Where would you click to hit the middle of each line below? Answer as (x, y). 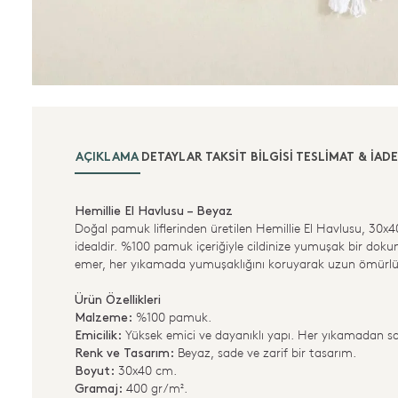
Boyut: (95, 370)
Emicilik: (98, 335)
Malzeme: (103, 317)
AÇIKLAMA (107, 157)
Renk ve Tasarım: (124, 353)
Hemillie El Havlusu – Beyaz (154, 211)
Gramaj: (99, 388)
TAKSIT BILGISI (249, 157)
